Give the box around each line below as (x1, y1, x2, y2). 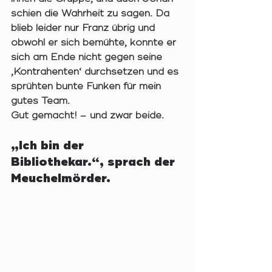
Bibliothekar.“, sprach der (11, 154, 178, 170)
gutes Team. (11, 95, 73, 107)
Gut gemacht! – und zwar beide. (11, 109, 170, 122)
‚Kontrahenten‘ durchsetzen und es (11, 66, 182, 78)
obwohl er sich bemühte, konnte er (11, 36, 179, 49)
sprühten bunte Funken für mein (11, 80, 164, 93)
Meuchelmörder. (11, 171, 114, 186)
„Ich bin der (11, 138, 87, 154)
